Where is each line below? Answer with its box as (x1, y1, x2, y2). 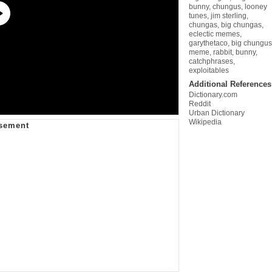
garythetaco (189, 39, 228, 48)
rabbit (213, 48, 232, 57)
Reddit (189, 100, 211, 109)
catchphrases (189, 57, 233, 66)
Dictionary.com (189, 90, 237, 100)
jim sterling (211, 12, 246, 21)
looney (245, 2, 267, 12)
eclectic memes (189, 30, 240, 39)
